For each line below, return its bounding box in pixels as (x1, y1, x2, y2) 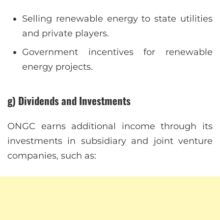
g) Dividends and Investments (7, 92, 131, 108)
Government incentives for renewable (22, 46, 213, 57)
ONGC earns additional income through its (7, 121, 213, 132)
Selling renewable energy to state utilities (22, 13, 213, 24)
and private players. (22, 27, 109, 39)
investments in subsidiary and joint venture (7, 136, 213, 147)
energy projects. (22, 61, 93, 72)
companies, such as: (7, 150, 96, 162)
